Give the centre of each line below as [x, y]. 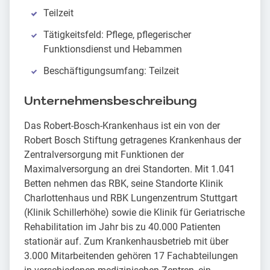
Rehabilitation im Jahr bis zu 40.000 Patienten [122, 227]
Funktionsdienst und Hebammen [113, 49]
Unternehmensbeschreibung [111, 101]
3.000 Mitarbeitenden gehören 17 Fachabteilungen [131, 256]
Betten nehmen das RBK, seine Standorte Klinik [124, 184]
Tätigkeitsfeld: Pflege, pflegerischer [117, 35]
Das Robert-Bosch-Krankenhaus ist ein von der [122, 126]
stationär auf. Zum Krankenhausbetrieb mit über [126, 242]
